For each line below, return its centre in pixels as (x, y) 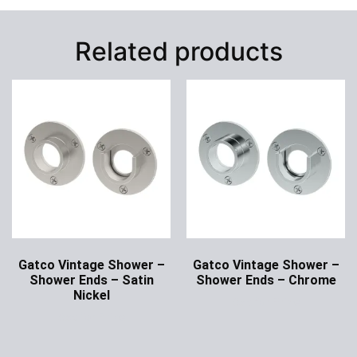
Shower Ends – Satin (91, 280)
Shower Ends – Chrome (266, 280)
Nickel (91, 296)
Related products (178, 52)
